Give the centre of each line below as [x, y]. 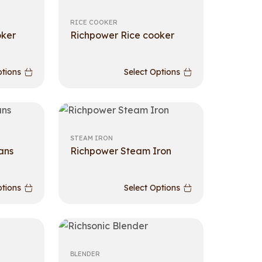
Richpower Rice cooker [123, 35]
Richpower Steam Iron [121, 151]
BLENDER [85, 254]
